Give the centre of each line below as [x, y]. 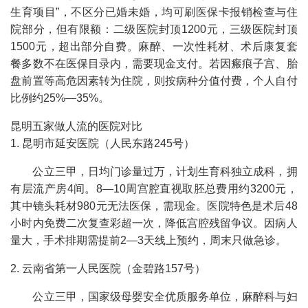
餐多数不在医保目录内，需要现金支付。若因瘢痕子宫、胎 [154, 63]
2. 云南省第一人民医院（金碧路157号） [108, 268]
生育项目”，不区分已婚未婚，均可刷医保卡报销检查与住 [154, 12]
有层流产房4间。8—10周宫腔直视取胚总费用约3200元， [154, 188]
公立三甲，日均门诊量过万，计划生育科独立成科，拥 [165, 171]
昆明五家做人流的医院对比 [77, 126]
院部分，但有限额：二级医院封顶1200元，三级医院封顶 [154, 29]
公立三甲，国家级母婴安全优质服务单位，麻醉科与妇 [165, 296]
